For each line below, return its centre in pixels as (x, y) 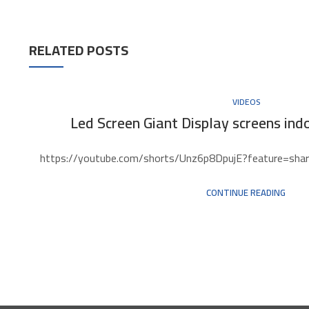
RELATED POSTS (78, 50)
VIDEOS (246, 101)
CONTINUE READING (246, 192)
